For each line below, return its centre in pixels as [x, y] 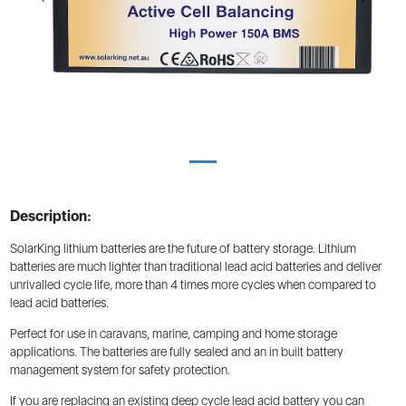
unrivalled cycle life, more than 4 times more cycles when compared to [193, 285]
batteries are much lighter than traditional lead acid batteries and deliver [195, 267]
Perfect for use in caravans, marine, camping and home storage [173, 334]
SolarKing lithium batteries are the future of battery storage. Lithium [183, 249]
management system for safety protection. [120, 370]
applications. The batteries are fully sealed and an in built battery [176, 352]
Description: [50, 216]
